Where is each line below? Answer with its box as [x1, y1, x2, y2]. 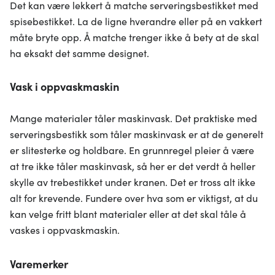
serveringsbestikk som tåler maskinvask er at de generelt [10, 127, 263, 141]
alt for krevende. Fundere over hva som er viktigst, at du [10, 191, 258, 205]
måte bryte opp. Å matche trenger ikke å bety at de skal [10, 29, 259, 44]
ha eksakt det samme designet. [10, 45, 149, 60]
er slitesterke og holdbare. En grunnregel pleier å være [10, 143, 254, 157]
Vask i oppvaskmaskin [10, 79, 119, 95]
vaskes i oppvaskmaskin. [10, 223, 120, 237]
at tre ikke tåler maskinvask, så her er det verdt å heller [10, 159, 255, 173]
